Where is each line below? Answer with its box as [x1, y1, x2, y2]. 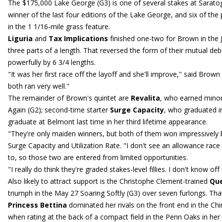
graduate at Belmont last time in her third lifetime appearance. [8, 117, 208, 126]
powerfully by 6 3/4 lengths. [8, 57, 96, 67]
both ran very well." [8, 81, 69, 91]
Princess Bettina [8, 200, 67, 210]
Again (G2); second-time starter [8, 105, 110, 114]
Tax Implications [49, 34, 108, 43]
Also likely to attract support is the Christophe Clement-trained [8, 176, 210, 186]
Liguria [8, 34, 33, 43]
